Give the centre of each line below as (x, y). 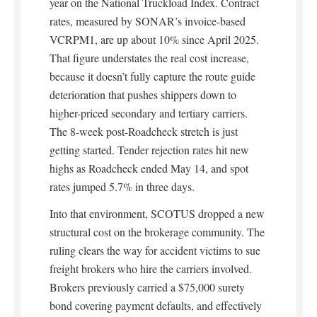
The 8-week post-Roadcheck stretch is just (144, 132)
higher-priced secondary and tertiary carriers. (149, 113)
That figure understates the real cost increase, (149, 58)
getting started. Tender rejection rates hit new (149, 150)
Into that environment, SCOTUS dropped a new (157, 214)
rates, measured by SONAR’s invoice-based (148, 21)
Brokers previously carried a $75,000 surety (147, 287)
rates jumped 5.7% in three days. (122, 187)
